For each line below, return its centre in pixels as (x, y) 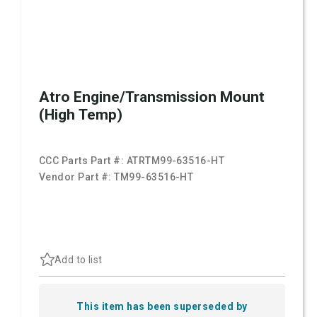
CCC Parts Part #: (83, 161)
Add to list (79, 259)
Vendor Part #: (77, 177)
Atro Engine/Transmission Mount (152, 97)
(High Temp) (81, 115)
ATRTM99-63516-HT (175, 161)
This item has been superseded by (162, 306)
